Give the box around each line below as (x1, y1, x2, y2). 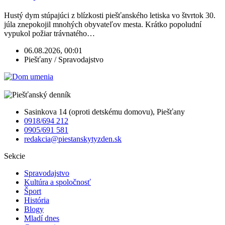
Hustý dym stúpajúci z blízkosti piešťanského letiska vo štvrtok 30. (4, 11, 215, 20)
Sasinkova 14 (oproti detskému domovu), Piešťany (24, 107, 185, 116)
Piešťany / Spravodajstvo (24, 55, 103, 64)
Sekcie (4, 151, 25, 160)
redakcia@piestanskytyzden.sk (24, 134, 122, 143)
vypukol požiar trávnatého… (4, 29, 95, 38)
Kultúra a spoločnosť (24, 177, 91, 186)
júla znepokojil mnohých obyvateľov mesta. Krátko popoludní (4, 20, 201, 29)
